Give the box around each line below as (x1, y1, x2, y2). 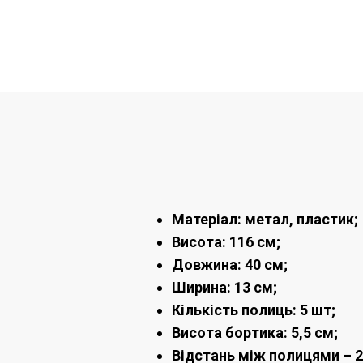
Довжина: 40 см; (172, 256, 288, 274)
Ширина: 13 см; (172, 279, 277, 297)
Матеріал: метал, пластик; (172, 211, 358, 228)
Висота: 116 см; (172, 233, 280, 251)
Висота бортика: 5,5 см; (172, 324, 338, 342)
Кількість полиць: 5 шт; (172, 301, 335, 319)
